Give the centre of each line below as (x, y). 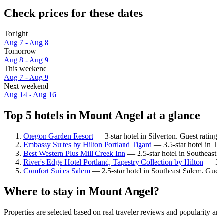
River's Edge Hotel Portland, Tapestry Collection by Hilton (113, 162)
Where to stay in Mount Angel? (82, 191)
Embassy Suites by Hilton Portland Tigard (87, 144)
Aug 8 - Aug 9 (26, 60)
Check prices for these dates (73, 13)
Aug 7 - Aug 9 (26, 77)
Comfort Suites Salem (57, 170)
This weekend (25, 69)
